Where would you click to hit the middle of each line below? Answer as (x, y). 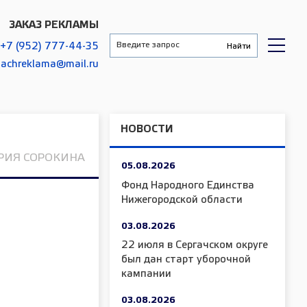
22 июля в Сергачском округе (195, 245)
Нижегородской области (182, 200)
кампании (146, 274)
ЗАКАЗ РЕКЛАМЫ (54, 25)
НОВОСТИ (147, 130)
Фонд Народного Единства (188, 185)
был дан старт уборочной (186, 260)
